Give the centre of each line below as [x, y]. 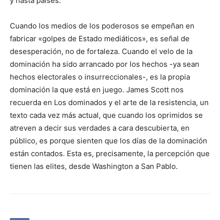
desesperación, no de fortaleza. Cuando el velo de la [101, 52]
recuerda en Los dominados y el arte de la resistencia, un [109, 103]
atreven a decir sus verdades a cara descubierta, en [100, 128]
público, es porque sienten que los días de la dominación [109, 141]
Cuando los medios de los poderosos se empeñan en [102, 26]
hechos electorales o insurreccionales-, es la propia [100, 77]
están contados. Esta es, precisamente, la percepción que [110, 154]
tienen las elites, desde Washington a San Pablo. [94, 166]
